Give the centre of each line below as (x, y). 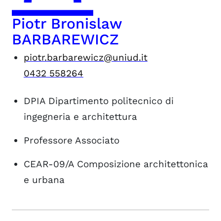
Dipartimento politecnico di (111, 101)
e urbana (44, 180)
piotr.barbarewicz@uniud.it (86, 57)
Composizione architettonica (143, 164)
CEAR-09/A (49, 164)
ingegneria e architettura (80, 117)
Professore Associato (72, 140)
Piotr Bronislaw (67, 23)
